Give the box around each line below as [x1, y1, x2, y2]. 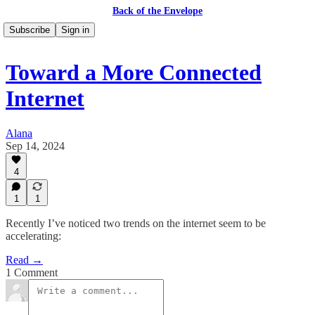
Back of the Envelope [112, 6, 202, 16]
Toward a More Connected [6, 60, 262, 86]
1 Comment [6, 266, 58, 278]
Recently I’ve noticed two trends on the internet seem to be [6, 217, 266, 229]
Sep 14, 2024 [6, 139, 65, 152]
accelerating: [6, 230, 61, 242]
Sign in [61, 25, 89, 35]
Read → [6, 254, 43, 266]
